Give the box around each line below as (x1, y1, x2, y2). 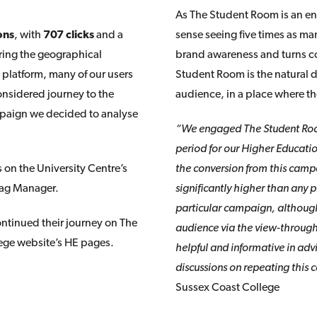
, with (14, 28, 44, 42)
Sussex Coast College (175, 280, 280, 294)
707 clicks (43, 28, 95, 42)
